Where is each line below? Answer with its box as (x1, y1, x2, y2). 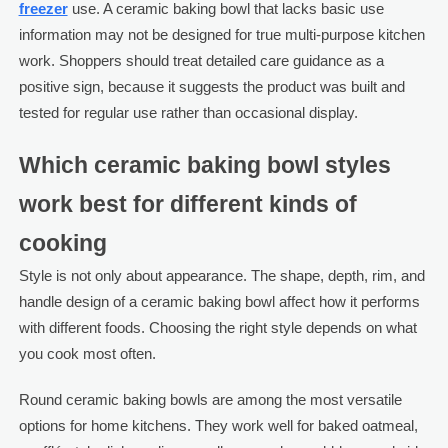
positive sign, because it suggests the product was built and (18, 77, 405, 95)
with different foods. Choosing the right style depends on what (18, 318, 417, 336)
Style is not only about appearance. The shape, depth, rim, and (18, 266, 425, 284)
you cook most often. (18, 344, 156, 362)
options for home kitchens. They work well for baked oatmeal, (18, 416, 418, 434)
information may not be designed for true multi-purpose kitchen (18, 25, 425, 43)
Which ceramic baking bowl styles (18, 152, 391, 178)
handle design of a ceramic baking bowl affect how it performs (18, 292, 420, 310)
